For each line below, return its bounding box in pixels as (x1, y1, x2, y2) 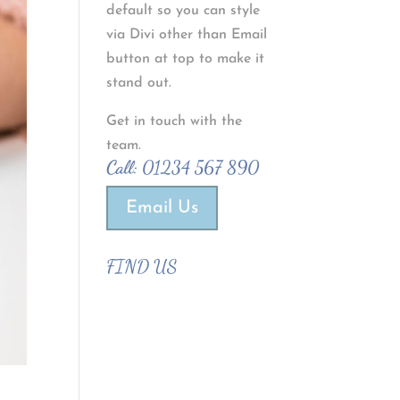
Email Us (126, 199, 199, 217)
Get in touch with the (106, 114, 243, 129)
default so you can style (106, 4, 261, 18)
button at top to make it (106, 52, 265, 66)
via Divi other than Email (106, 28, 268, 42)
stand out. (106, 76, 172, 90)
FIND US (106, 255, 178, 278)
